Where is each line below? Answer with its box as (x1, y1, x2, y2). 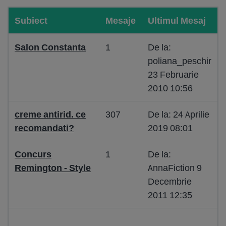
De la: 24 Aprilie (148, 108, 209, 120)
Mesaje (105, 15, 136, 26)
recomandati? (15, 122, 74, 134)
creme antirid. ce (15, 108, 86, 120)
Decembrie (148, 176, 192, 187)
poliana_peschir (148, 55, 211, 67)
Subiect (15, 15, 47, 26)
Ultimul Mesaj (148, 15, 206, 26)
